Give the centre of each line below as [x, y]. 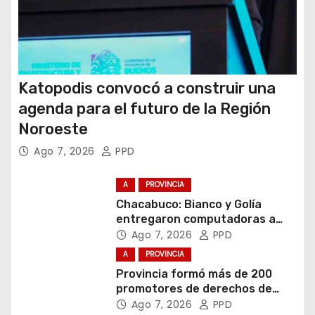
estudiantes [150, 233]
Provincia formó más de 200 [194, 274]
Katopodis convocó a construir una [147, 89]
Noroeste [53, 129]
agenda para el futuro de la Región [144, 109]
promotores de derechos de [194, 288]
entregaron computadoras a [195, 219]
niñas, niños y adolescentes [193, 303]
